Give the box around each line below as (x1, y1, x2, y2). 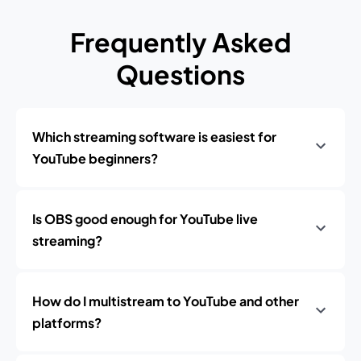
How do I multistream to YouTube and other (32, 293, 299, 309)
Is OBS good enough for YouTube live (32, 210, 258, 227)
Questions (116, 58, 245, 90)
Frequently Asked (69, 26, 292, 58)
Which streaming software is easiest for (32, 128, 276, 145)
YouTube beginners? (32, 150, 158, 167)
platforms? (32, 314, 102, 331)
